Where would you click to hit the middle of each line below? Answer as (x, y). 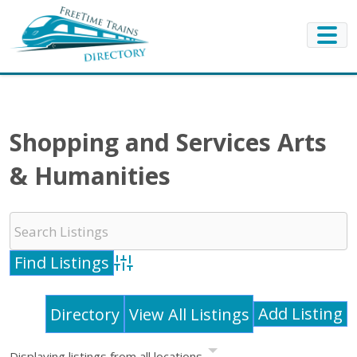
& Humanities (90, 176)
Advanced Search (159, 272)
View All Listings (189, 314)
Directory (85, 314)
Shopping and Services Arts (168, 143)
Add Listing (301, 314)
